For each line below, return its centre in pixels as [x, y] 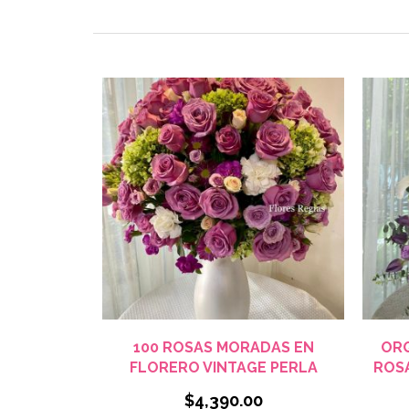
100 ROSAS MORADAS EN [223, 347]
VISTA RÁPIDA [228, 336]
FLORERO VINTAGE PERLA [223, 367]
